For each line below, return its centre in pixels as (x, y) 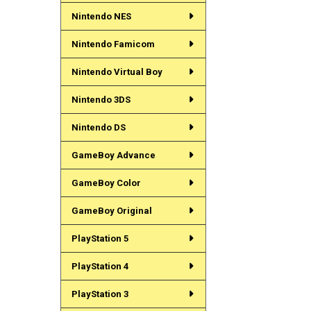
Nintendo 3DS (101, 99)
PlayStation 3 (100, 294)
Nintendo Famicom (113, 44)
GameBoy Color (106, 183)
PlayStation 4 (100, 266)
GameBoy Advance (113, 155)
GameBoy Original (111, 210)
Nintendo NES (101, 16)
